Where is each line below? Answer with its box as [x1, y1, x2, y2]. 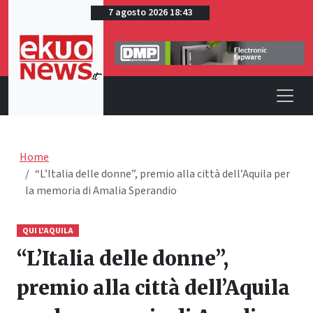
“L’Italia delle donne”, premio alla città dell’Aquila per [35, 166, 290, 182]
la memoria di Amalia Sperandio [25, 182, 177, 198]
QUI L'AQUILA [22, 224, 73, 237]
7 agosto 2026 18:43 [108, 6, 192, 20]
